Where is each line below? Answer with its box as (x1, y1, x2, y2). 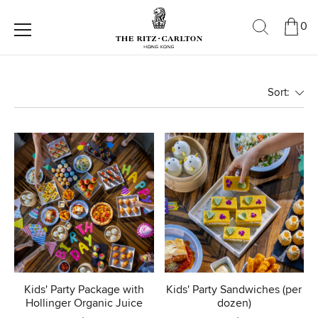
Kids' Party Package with (23, 283, 144, 295)
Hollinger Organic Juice (25, 297, 143, 309)
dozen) (216, 297, 251, 309)
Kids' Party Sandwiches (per (166, 283, 302, 295)
